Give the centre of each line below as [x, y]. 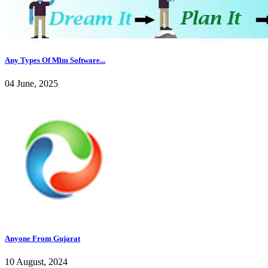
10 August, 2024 [36, 261]
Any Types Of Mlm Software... [55, 60]
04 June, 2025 [31, 84]
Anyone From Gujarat [42, 238]
